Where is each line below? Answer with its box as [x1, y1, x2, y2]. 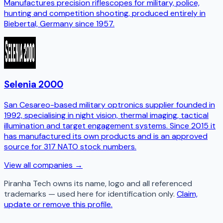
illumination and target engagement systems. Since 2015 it [4, 120, 216, 131]
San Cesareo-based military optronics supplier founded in [4, 100, 215, 111]
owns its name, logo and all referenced [51, 178, 192, 189]
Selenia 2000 [4, 78, 63, 91]
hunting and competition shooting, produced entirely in [4, 7, 206, 18]
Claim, [177, 189, 198, 200]
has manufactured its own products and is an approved [4, 131, 208, 142]
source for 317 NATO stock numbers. [4, 141, 136, 152]
